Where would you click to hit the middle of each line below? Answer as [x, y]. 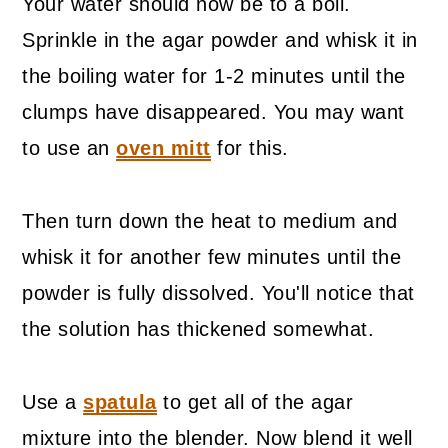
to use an [69, 148]
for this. [249, 148]
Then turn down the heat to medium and [210, 221]
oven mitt [163, 148]
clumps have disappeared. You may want [213, 112]
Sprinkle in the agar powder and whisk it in [220, 40]
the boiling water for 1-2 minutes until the [214, 76]
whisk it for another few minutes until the [212, 257]
